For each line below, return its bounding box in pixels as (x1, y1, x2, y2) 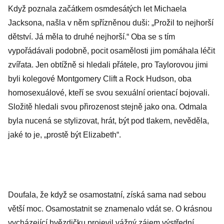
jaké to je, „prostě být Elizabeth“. (8, 130, 121, 139)
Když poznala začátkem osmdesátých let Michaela (8, 4, 186, 13)
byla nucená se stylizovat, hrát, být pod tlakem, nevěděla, (8, 116, 209, 125)
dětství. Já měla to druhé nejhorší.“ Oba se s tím (8, 32, 175, 41)
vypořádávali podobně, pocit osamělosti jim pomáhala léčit (8, 46, 215, 55)
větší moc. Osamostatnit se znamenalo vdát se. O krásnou (8, 204, 212, 213)
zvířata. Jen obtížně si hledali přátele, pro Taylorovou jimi (8, 60, 208, 69)
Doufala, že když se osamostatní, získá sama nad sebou (8, 190, 206, 199)
